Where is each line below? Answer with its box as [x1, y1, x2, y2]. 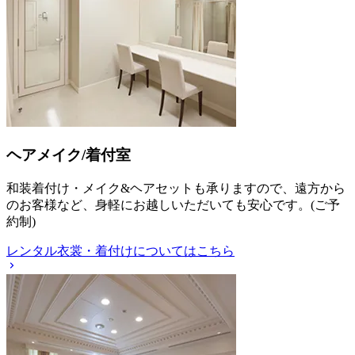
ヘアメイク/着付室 [6, 146, 131, 163]
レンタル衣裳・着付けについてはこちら [6, 243, 235, 258]
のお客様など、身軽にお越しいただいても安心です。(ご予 [6, 197, 340, 212]
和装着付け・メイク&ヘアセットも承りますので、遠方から [6, 181, 345, 195]
